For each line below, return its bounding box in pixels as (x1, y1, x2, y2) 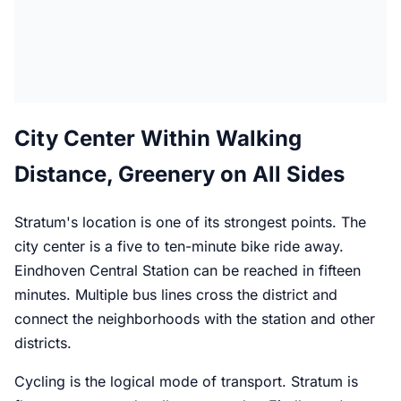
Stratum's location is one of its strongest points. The (14, 213, 366, 232)
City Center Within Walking (14, 125, 302, 152)
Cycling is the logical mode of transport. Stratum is (14, 372, 358, 391)
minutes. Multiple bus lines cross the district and (14, 286, 337, 304)
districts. (14, 334, 72, 353)
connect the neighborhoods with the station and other (14, 310, 375, 328)
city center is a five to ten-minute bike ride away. (14, 237, 344, 256)
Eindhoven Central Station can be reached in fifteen (14, 261, 361, 280)
